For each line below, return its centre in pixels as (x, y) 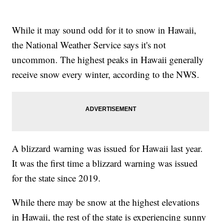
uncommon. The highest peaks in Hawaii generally (108, 60)
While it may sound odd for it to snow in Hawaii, (104, 30)
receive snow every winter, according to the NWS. (106, 74)
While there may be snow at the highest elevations (106, 202)
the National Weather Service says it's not (89, 45)
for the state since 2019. (56, 178)
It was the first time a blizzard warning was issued (105, 163)
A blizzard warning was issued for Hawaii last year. (108, 148)
